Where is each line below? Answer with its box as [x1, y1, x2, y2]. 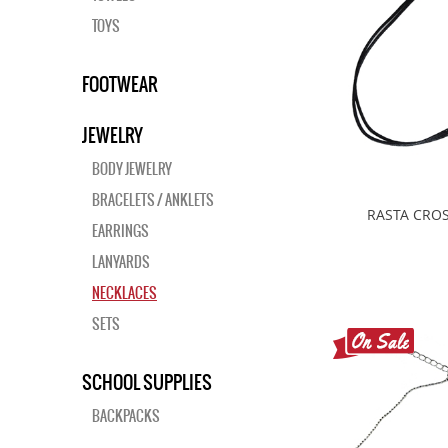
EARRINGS [92, 220, 149, 242]
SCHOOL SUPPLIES [82, 368, 212, 396]
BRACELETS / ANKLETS [92, 189, 214, 211]
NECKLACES [92, 282, 157, 304]
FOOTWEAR [82, 70, 158, 98]
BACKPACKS [92, 405, 160, 427]
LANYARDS [92, 251, 150, 273]
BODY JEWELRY [92, 158, 172, 180]
